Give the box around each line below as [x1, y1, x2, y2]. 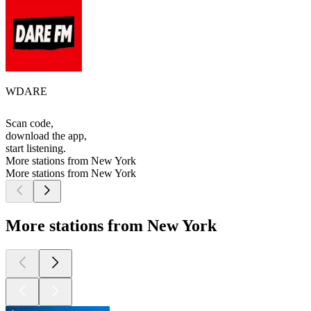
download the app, [6, 130, 87, 142]
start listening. [6, 142, 66, 155]
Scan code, [6, 117, 53, 130]
